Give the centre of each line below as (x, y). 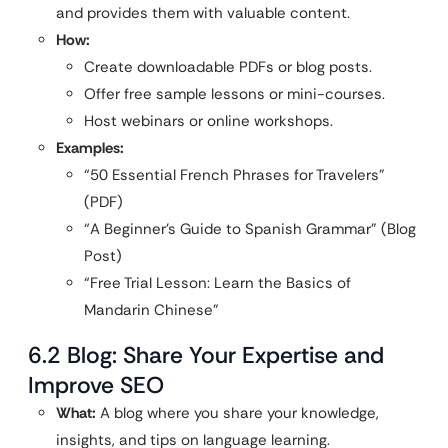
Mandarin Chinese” (151, 310)
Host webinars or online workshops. (208, 121)
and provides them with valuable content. (203, 13)
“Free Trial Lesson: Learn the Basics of (217, 283)
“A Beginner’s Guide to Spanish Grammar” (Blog (250, 229)
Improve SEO (96, 385)
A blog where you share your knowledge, (237, 413)
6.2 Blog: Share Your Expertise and (206, 355)
